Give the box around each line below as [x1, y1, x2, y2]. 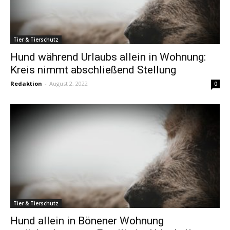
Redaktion [10, 80, 42, 88]
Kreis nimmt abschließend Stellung [10, 64, 176, 76]
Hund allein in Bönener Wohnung [10, 214, 164, 227]
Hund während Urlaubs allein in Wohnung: [10, 51, 206, 64]
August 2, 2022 [49, 80, 88, 88]
